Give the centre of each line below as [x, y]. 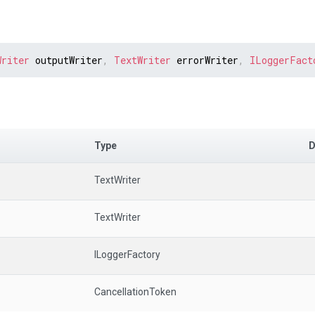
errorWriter [205, 60]
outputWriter [66, 60]
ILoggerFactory [127, 254]
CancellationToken [135, 291]
